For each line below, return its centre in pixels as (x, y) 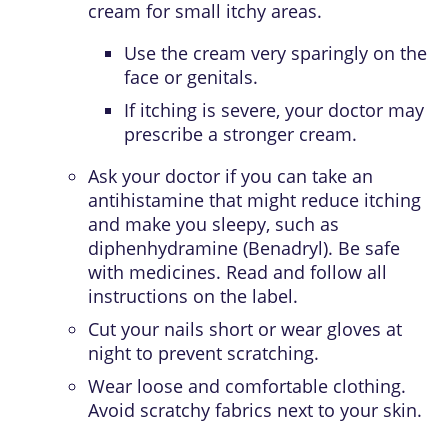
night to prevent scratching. (203, 353)
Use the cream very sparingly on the (275, 53)
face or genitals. (191, 77)
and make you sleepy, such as (213, 224)
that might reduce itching (312, 200)
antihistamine (146, 200)
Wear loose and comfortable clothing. (247, 386)
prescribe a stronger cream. (240, 134)
